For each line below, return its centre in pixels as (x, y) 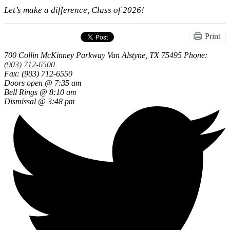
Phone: (196, 55)
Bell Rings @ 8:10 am (40, 92)
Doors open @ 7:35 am (43, 83)
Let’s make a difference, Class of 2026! (74, 10)
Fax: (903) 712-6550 (38, 73)
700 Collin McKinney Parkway (55, 55)
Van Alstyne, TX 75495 (145, 55)
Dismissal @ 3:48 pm (40, 101)
